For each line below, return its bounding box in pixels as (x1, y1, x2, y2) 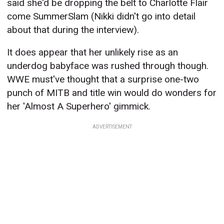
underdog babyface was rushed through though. (7, 60, 209, 72)
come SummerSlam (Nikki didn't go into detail (7, 10, 196, 22)
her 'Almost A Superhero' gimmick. (7, 100, 151, 112)
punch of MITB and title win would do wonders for (7, 87, 217, 99)
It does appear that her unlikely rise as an (7, 46, 178, 58)
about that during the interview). (7, 24, 139, 36)
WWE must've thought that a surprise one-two (7, 73, 199, 85)
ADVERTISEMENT (92, 124, 132, 130)
